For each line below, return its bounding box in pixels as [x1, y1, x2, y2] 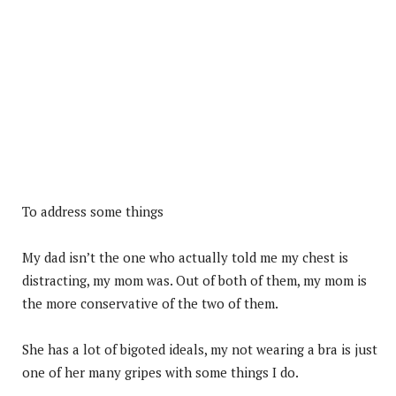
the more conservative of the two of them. [22, 293, 278, 312]
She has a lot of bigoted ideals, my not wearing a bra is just [22, 339, 377, 358]
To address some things [22, 202, 164, 220]
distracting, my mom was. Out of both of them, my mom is [22, 270, 367, 289]
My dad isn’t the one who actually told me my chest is [22, 247, 348, 266]
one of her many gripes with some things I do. [22, 362, 299, 381]
